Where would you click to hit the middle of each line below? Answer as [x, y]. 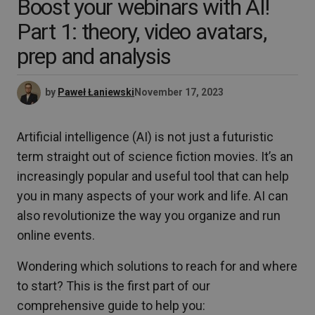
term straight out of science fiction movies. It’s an [155, 156]
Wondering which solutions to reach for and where [157, 266]
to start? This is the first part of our [114, 286]
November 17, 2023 [179, 92]
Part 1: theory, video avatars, [142, 32]
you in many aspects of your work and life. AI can [153, 196]
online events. [56, 235]
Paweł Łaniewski [96, 92]
